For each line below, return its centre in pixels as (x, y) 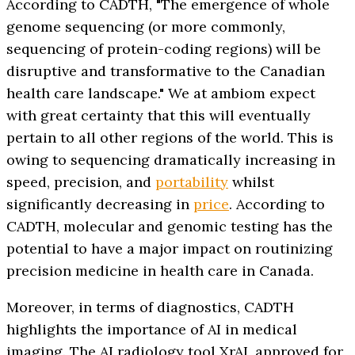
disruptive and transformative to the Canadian (166, 71)
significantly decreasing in (100, 204)
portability (192, 182)
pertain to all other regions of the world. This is (170, 138)
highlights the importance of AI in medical (152, 330)
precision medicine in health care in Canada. (162, 271)
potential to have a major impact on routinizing (170, 249)
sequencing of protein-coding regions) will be (164, 49)
